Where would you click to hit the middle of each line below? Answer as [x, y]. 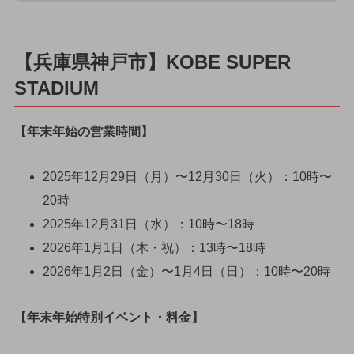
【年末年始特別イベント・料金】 [109, 318]
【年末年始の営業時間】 [83, 132]
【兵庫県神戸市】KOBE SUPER [152, 62]
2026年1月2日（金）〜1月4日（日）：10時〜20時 [186, 272]
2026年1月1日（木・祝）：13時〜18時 [154, 248]
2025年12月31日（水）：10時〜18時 [148, 224]
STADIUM [56, 88]
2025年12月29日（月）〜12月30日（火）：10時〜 [187, 177]
